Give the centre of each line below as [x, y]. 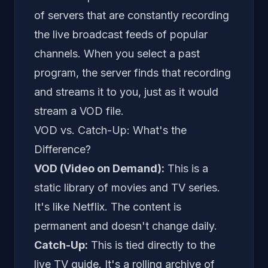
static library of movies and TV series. [127, 188]
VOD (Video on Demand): [99, 168]
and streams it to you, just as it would [126, 92]
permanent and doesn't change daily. [126, 226]
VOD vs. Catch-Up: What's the [110, 130]
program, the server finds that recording [133, 73]
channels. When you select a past [117, 54]
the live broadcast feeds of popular [121, 34]
